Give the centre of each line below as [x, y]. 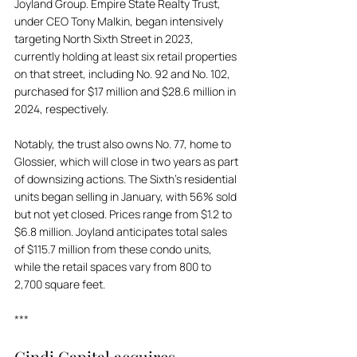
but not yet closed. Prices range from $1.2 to [124, 214]
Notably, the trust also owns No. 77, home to [124, 144]
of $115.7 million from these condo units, [114, 249]
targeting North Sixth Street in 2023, [105, 39]
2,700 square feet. [60, 284]
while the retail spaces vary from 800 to [114, 267]
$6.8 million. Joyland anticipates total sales [122, 231]
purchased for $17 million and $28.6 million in [126, 91]
